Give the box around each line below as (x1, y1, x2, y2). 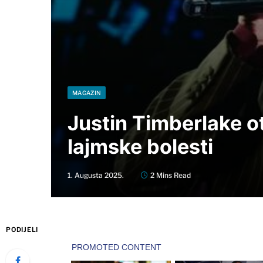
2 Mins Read (150, 170, 191, 180)
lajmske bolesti (68, 134, 213, 159)
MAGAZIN (72, 89, 102, 96)
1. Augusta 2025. (68, 170, 124, 180)
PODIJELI (6, 225, 39, 234)
